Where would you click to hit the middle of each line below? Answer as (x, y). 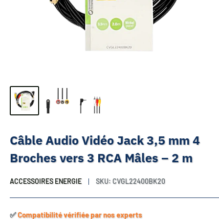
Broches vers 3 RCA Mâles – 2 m (101, 158)
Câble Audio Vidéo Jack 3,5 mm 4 (105, 140)
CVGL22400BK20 (139, 181)
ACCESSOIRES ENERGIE (46, 181)
